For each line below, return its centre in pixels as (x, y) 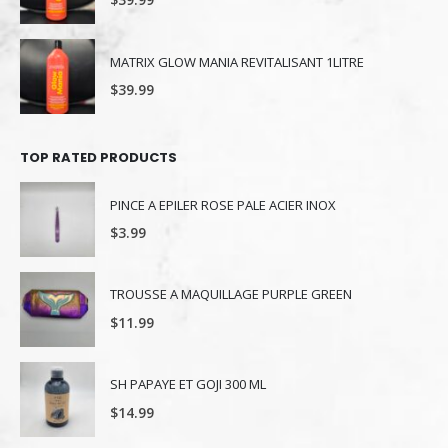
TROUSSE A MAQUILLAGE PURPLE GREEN (231, 294)
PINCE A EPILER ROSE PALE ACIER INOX (223, 204)
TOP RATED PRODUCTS (98, 157)
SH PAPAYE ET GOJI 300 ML (188, 384)
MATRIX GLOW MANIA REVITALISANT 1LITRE (237, 61)
